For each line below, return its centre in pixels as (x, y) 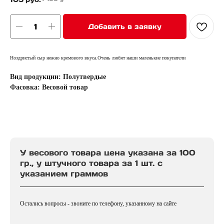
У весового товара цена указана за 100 (108, 152)
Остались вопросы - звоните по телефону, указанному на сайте (98, 203)
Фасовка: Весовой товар (49, 87)
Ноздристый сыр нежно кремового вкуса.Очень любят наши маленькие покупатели (98, 57)
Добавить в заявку (125, 26)
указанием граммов (64, 173)
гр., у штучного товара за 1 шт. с (91, 163)
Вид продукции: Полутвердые (58, 76)
